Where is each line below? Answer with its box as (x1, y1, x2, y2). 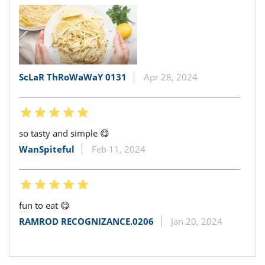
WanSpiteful (19, 143, 75, 155)
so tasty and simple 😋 (19, 127, 109, 139)
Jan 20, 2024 (171, 215, 222, 227)
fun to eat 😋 (19, 199, 70, 211)
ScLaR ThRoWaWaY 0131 (19, 70, 127, 83)
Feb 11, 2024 (92, 143, 146, 155)
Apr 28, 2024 (144, 70, 198, 83)
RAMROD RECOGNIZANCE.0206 (19, 215, 154, 227)
